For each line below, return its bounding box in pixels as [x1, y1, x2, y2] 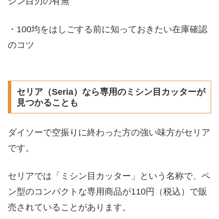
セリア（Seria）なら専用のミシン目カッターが [16, 87, 205, 97]
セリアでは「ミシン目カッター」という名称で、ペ [8, 171, 210, 181]
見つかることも [16, 97, 78, 108]
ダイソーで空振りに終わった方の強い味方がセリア [8, 128, 210, 138]
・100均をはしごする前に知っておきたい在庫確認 [8, 24, 207, 34]
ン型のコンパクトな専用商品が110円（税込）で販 [8, 187, 207, 197]
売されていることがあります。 [8, 202, 131, 213]
